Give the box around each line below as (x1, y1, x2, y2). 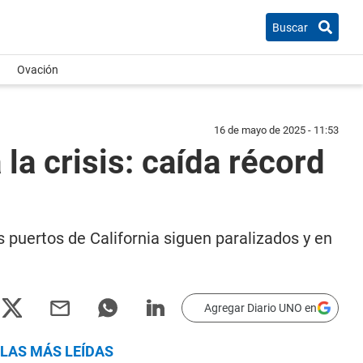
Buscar (272, 20, 308, 34)
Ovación (17, 63, 58, 76)
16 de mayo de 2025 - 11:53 (214, 124, 339, 136)
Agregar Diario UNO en (204, 301, 317, 314)
